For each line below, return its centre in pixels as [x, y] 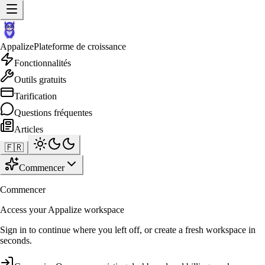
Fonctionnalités [43, 63]
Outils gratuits [40, 80]
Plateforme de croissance [80, 46]
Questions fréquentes [53, 113]
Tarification [35, 96]
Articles [29, 129]
